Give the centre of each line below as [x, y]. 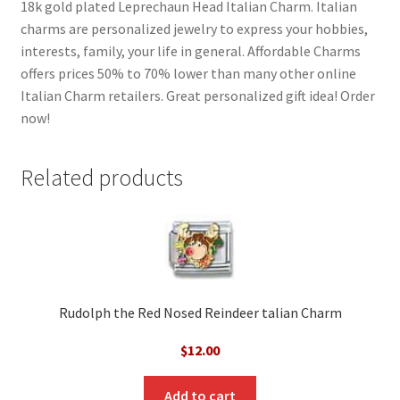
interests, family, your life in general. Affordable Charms [190, 50]
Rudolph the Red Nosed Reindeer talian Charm [200, 313]
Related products [101, 177]
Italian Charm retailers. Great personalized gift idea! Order [197, 95]
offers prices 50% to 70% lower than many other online [188, 73]
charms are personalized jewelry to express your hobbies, [194, 28]
